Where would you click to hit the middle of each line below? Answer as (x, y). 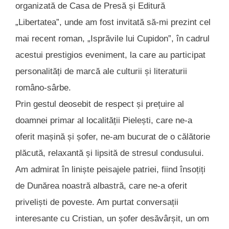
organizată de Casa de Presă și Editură (90, 6)
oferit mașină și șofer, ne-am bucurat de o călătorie (113, 137)
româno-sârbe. (43, 88)
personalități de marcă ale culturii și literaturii (101, 72)
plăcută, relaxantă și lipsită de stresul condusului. (110, 153)
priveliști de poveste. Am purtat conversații (97, 202)
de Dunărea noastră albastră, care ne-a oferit (101, 186)
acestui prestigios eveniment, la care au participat (110, 55)
